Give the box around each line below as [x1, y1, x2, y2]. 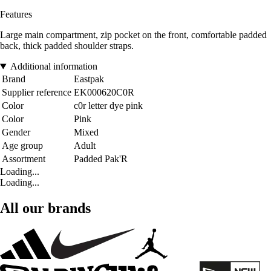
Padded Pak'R [74, 154, 128, 165]
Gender [2, 127, 30, 138]
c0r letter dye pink [74, 100, 143, 111]
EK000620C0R [74, 87, 134, 98]
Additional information [10, 61, 97, 72]
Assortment [2, 154, 45, 165]
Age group [2, 140, 43, 151]
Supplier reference [2, 87, 71, 98]
